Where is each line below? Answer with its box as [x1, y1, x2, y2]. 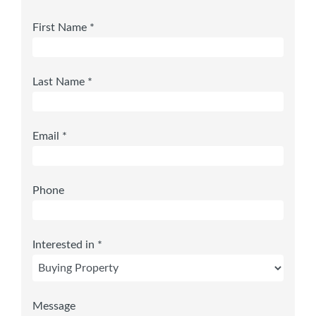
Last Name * [32, 76, 92, 88]
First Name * [32, 22, 95, 34]
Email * [32, 130, 67, 142]
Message [32, 300, 75, 312]
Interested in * [32, 239, 102, 251]
